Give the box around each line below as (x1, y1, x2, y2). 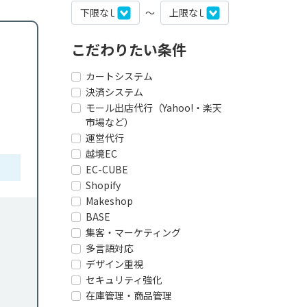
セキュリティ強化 (86, 273, 162, 286)
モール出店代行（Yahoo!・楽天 (86, 101, 222, 114)
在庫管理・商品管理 (86, 288, 172, 302)
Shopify (86, 178, 121, 192)
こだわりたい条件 (71, 39, 186, 60)
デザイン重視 (86, 257, 143, 271)
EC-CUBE (86, 162, 128, 176)
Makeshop (86, 194, 133, 208)
